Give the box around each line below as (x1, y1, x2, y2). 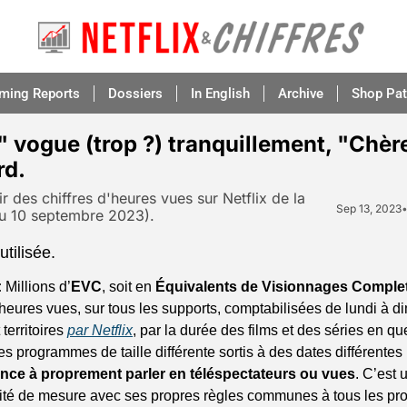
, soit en (102, 279, 155, 294)
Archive (277, 84, 323, 102)
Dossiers (107, 84, 163, 102)
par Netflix (67, 323, 133, 338)
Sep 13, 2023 (336, 201, 402, 215)
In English (190, 84, 250, 102)
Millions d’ (2, 279, 71, 294)
